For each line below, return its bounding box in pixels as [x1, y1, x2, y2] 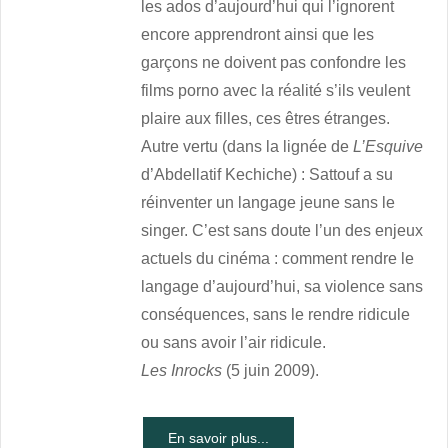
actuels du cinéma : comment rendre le [141, 250, 415, 268]
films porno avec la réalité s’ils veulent [141, 82, 411, 100]
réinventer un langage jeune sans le [141, 194, 396, 212]
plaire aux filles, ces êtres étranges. [141, 110, 391, 128]
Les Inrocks [141, 362, 227, 380]
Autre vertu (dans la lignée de [141, 138, 354, 156]
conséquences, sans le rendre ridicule [141, 306, 411, 324]
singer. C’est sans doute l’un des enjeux [141, 222, 424, 240]
